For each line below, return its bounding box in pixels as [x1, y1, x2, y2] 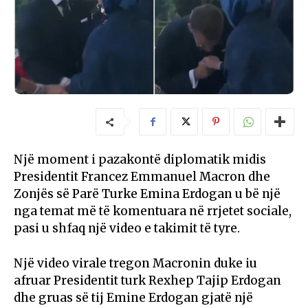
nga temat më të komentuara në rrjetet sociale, [14, 203, 291, 219]
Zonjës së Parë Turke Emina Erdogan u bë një [14, 186, 280, 202]
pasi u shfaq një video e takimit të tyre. [14, 221, 240, 236]
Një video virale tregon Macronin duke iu [14, 256, 257, 272]
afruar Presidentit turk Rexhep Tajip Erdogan [14, 273, 281, 289]
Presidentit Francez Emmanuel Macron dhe [14, 169, 270, 185]
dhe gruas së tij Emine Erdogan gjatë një [14, 290, 253, 306]
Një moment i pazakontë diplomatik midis [14, 152, 266, 168]
